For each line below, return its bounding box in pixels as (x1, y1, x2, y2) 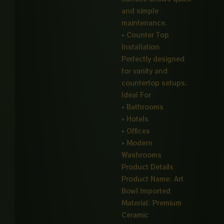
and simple (121, 6, 159, 16)
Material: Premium (121, 198, 182, 208)
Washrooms (121, 150, 162, 160)
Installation (121, 42, 160, 52)
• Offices (121, 126, 150, 136)
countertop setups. (121, 78, 187, 88)
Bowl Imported (121, 186, 171, 196)
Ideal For (121, 90, 151, 100)
